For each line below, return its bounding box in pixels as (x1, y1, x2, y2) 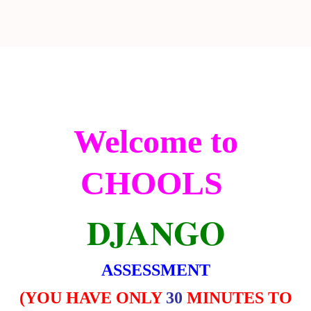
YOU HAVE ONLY (24, 289, 166, 307)
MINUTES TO (182, 289, 292, 307)
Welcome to (73, 123, 238, 160)
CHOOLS (80, 165, 223, 201)
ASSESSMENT (101, 261, 210, 279)
